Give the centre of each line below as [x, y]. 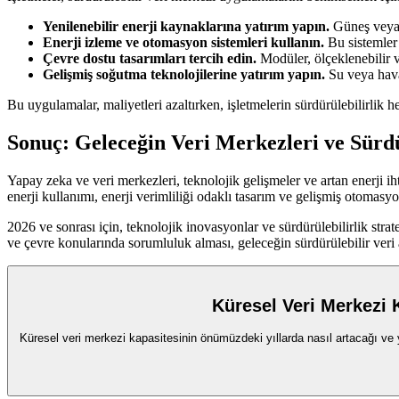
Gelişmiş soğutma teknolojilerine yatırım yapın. [184, 74]
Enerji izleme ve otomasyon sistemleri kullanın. [183, 42]
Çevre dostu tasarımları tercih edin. [150, 58]
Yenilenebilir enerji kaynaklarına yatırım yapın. [186, 26]
